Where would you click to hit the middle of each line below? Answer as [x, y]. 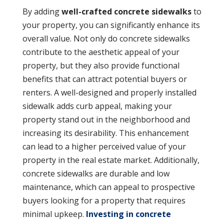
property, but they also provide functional [101, 65]
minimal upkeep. [54, 214]
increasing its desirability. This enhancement [105, 133]
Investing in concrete [128, 214]
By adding [42, 11]
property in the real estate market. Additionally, [111, 160]
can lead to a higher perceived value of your [104, 146]
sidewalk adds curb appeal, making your [97, 106]
